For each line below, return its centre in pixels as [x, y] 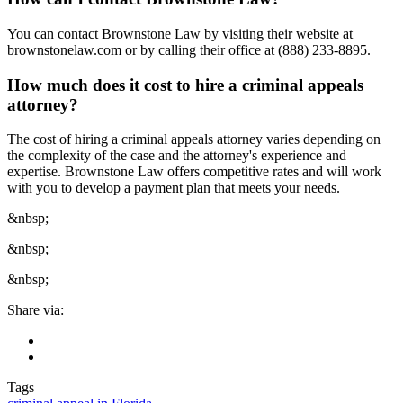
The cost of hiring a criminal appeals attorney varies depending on [194, 139]
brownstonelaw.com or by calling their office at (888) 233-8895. [189, 49]
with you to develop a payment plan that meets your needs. [174, 188]
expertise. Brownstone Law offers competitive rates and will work [194, 172]
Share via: [36, 310]
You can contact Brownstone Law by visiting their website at [180, 33]
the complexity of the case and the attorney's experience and [177, 156]
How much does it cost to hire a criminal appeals [185, 85]
